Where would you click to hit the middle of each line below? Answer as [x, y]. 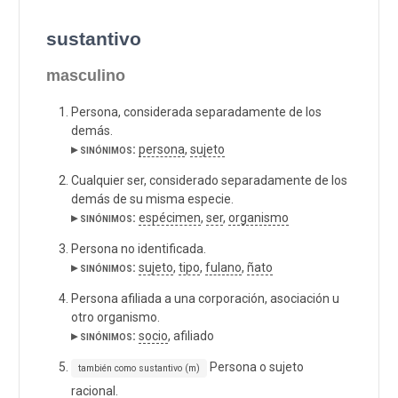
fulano [223, 267]
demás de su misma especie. [152, 199]
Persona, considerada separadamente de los [196, 111]
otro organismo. [115, 317]
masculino [86, 75]
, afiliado [191, 335]
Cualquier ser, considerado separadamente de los [209, 180]
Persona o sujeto [255, 366]
